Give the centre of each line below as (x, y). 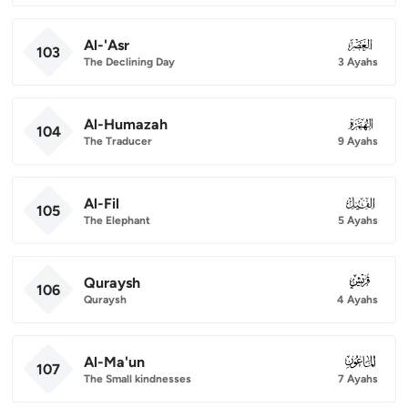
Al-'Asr (107, 45)
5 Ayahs (358, 220)
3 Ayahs (358, 61)
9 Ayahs (358, 141)
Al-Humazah (126, 124)
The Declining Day (129, 61)
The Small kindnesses (138, 378)
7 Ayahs (358, 378)
